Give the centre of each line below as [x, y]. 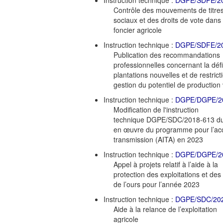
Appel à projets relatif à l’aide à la [166, 164]
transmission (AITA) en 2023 [158, 139]
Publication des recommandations [167, 55]
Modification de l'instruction [156, 109]
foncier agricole [138, 30]
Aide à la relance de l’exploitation [165, 209]
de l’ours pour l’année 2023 [157, 184]
